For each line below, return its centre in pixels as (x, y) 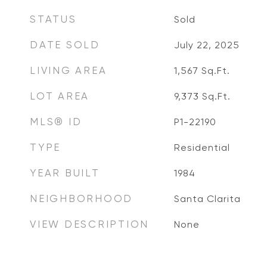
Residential (202, 148)
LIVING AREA (69, 70)
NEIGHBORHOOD (81, 198)
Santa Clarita (207, 199)
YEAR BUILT (65, 173)
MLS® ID (56, 122)
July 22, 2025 (207, 45)
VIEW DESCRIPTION (89, 224)
